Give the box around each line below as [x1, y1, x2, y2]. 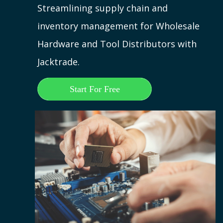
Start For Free [69, 84, 120, 95]
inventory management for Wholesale [37, 20, 200, 32]
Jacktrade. [37, 56, 80, 68]
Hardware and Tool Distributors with [37, 38, 197, 50]
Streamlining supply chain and [37, 2, 168, 14]
